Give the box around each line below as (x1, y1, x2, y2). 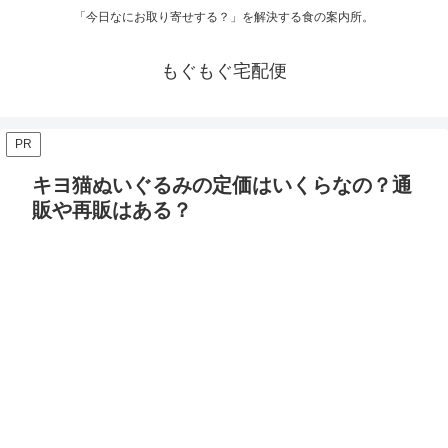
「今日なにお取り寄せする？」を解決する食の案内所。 (74, 10, 374, 25)
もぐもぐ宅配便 (161, 61, 287, 82)
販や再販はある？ (32, 199, 192, 222)
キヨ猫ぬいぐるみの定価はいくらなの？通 (32, 174, 412, 197)
